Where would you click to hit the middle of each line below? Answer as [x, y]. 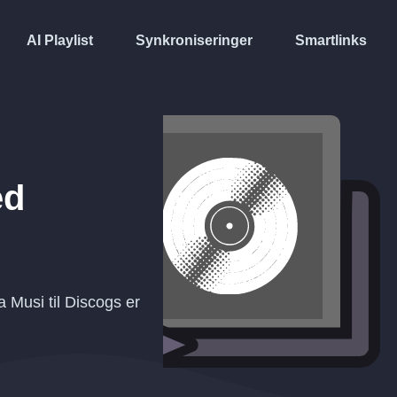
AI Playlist [60, 40]
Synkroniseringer [194, 40]
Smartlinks [331, 40]
